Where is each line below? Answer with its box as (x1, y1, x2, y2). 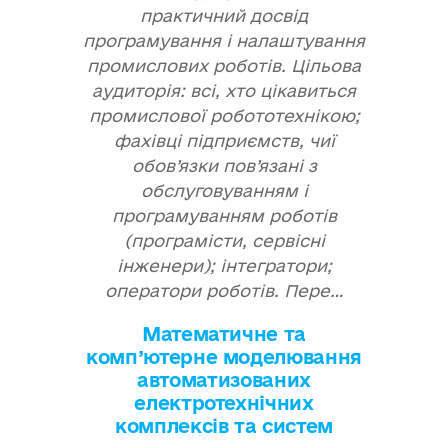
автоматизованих (137, 369, 311, 391)
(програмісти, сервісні (123, 231, 325, 250)
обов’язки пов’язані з (131, 156, 317, 175)
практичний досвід (140, 6, 308, 25)
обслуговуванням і (140, 181, 308, 200)
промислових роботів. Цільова (87, 56, 361, 75)
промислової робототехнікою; (88, 106, 360, 125)
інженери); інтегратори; (116, 256, 332, 275)
